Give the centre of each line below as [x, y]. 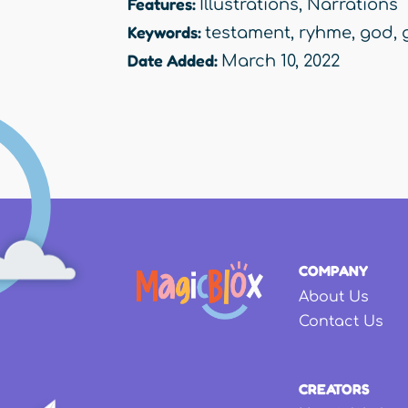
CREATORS [334, 389]
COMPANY [333, 271]
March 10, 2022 [280, 61]
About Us [334, 296]
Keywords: [166, 32]
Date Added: [174, 61]
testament [248, 33]
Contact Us [341, 321]
